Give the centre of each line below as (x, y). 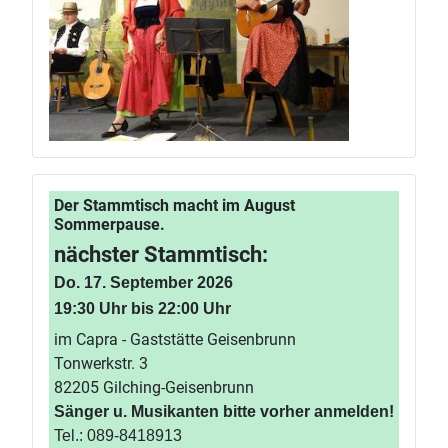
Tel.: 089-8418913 (118, 435)
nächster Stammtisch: (161, 254)
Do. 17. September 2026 (143, 282)
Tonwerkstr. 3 (101, 363)
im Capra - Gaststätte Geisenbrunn (175, 339)
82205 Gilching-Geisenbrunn (154, 387)
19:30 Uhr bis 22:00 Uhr (142, 308)
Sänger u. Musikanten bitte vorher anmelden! (224, 411)
